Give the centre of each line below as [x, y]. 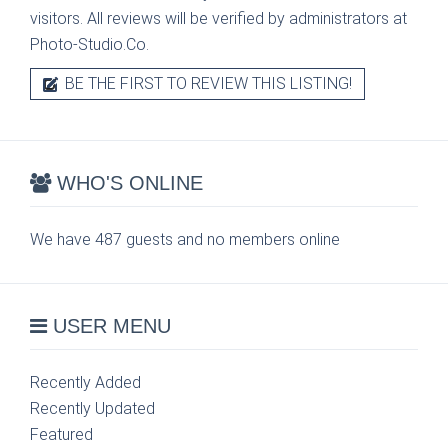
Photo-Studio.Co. [89, 44]
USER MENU [109, 326]
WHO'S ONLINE [127, 183]
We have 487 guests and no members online [185, 239]
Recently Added [85, 382]
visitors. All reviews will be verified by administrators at [218, 18]
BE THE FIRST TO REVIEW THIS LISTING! [206, 83]
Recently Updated [92, 408]
